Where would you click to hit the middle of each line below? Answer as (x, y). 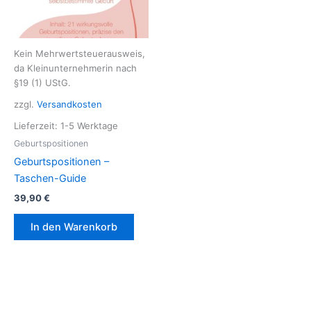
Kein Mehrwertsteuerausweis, (79, 53)
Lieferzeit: (37, 125)
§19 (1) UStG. (42, 82)
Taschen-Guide (50, 179)
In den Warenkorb (74, 227)
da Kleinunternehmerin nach (75, 68)
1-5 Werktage (89, 125)
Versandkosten (69, 104)
